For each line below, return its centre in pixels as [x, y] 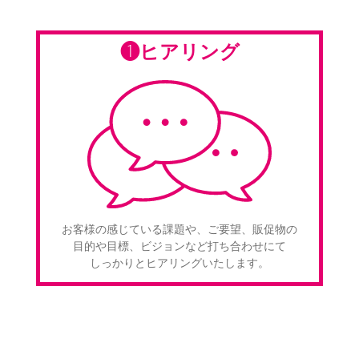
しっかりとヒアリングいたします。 [179, 262]
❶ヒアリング [179, 51]
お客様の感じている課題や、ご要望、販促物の [179, 229]
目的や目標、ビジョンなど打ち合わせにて [179, 246]
